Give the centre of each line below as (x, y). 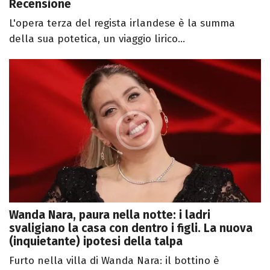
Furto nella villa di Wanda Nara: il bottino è (114, 261)
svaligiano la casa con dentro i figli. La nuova (131, 228)
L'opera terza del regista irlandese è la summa (122, 23)
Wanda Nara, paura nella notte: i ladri (110, 215)
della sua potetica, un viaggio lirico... (97, 39)
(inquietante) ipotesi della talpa (96, 242)
